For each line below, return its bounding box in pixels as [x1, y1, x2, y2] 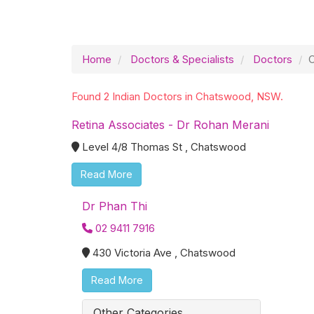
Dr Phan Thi [82, 199, 147, 213]
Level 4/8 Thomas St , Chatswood [82, 140, 246, 153]
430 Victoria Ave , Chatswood [93, 246, 235, 259]
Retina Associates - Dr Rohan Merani [71, 118, 269, 132]
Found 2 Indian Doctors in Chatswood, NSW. [71, 90, 283, 103]
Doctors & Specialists [130, 53, 234, 66]
